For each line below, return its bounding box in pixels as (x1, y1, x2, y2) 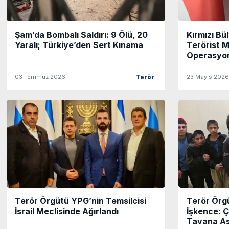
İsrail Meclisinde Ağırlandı (15, 206, 119, 217)
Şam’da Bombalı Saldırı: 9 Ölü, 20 (15, 30, 148, 40)
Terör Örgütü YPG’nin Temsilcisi (15, 196, 146, 207)
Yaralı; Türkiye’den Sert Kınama (15, 40, 143, 51)
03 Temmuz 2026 (15, 73, 65, 81)
